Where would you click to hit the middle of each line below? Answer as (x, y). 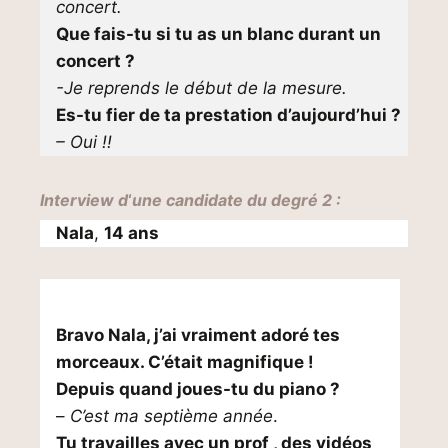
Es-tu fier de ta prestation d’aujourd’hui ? (228, 115)
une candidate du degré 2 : (236, 200)
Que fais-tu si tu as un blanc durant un (218, 34)
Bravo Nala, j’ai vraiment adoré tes (198, 335)
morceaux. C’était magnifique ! (185, 362)
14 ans (131, 233)
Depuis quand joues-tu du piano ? (198, 389)
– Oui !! (84, 142)
